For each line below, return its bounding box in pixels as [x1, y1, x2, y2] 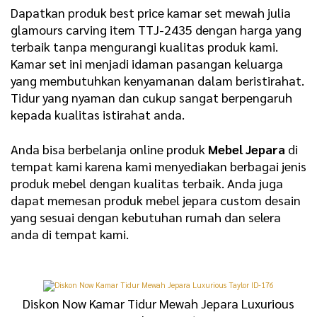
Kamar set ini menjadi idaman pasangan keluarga [11, 54, 283, 71]
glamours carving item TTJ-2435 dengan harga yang [11, 21, 301, 38]
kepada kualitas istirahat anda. [11, 105, 185, 122]
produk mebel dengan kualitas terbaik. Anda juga [11, 175, 283, 192]
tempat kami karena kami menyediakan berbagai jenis [11, 158, 306, 175]
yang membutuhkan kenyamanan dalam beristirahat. [11, 71, 304, 88]
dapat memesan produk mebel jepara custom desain [11, 192, 301, 209]
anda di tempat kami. [11, 226, 129, 243]
